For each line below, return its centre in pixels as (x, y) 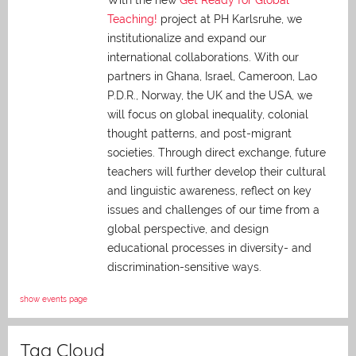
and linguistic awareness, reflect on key (209, 191)
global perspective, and (170, 229)
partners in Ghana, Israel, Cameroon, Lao (212, 77)
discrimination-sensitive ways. (184, 267)
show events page (54, 300)
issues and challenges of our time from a (213, 210)
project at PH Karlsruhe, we (230, 19)
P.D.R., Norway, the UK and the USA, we (210, 96)
